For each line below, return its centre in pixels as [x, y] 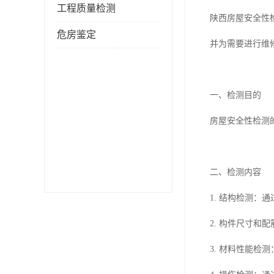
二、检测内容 [235, 172]
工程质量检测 [86, 8]
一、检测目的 [235, 95]
